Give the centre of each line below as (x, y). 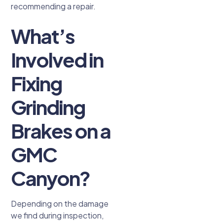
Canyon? (51, 178)
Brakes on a (61, 131)
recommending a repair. (54, 6)
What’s (43, 36)
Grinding (48, 107)
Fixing (37, 83)
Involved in (57, 60)
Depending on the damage (60, 204)
